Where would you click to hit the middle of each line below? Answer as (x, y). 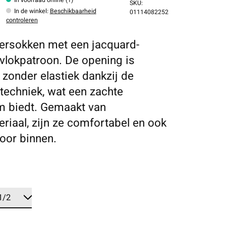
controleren (22, 20)
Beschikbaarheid (73, 11)
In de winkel (30, 11)
